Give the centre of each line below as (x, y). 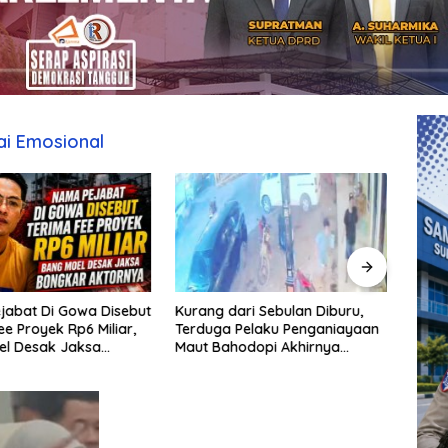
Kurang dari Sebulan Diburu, (269, 310)
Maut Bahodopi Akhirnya (258, 346)
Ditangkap (210, 364)
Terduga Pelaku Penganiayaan (277, 328)
